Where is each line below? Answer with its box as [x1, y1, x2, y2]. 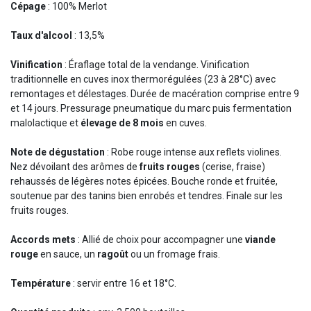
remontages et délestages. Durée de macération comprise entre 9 [10, 88, 299, 100]
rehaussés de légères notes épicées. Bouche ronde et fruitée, [10, 176, 278, 187]
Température [10, 278, 71, 289]
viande [245, 234, 276, 246]
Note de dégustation [10, 146, 105, 158]
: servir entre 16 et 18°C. [71, 278, 176, 289]
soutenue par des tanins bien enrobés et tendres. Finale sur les [10, 190, 283, 202]
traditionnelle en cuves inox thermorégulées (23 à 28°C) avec [10, 74, 276, 85]
